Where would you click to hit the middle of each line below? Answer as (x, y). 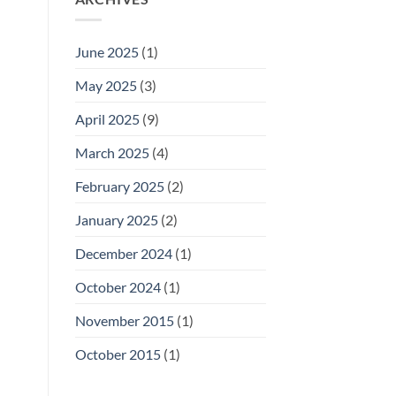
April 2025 (107, 119)
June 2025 (107, 52)
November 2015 (124, 321)
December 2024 (123, 254)
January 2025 (116, 220)
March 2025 (112, 153)
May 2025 (106, 86)
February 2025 (119, 187)
